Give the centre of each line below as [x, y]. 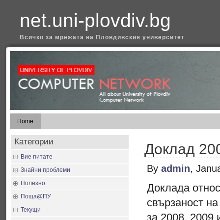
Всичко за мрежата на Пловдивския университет [102, 37]
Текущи [31, 210]
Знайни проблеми [45, 170]
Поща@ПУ [36, 196]
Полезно [33, 183]
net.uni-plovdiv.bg [95, 20]
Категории [34, 142]
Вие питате [37, 157]
